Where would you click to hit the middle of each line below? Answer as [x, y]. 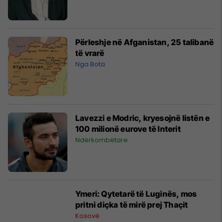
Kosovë [87, 216]
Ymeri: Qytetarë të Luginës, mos [136, 194]
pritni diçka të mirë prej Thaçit [132, 204]
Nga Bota [90, 64]
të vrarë [90, 53]
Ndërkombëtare [102, 140]
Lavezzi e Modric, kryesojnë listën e [143, 118]
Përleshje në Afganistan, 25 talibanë [145, 42]
